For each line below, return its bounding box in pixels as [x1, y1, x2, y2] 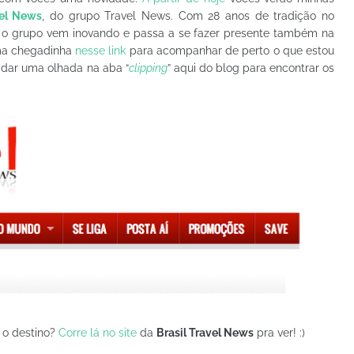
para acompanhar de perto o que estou [126, 44, 335, 57]
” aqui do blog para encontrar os [167, 62, 335, 74]
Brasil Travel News [156, 326, 254, 339]
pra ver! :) [254, 326, 305, 339]
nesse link [75, 44, 126, 57]
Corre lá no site [58, 326, 137, 339]
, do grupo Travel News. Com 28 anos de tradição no [42, 9, 335, 22]
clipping [128, 62, 168, 74]
